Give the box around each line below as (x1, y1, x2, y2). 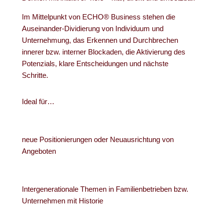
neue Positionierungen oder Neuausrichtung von (21, 135, 174, 144)
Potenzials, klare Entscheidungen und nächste (21, 59, 168, 68)
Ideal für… (21, 97, 54, 106)
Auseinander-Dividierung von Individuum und (21, 24, 163, 33)
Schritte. (21, 71, 48, 79)
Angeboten (21, 147, 56, 155)
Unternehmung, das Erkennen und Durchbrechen (21, 36, 178, 44)
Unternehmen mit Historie (21, 197, 103, 205)
